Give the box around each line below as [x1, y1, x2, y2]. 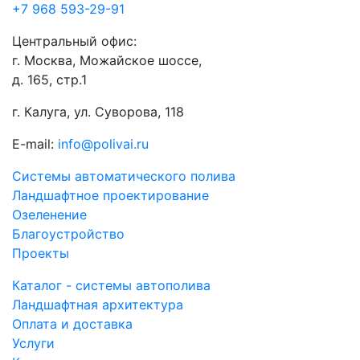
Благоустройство [12, 226, 125, 242]
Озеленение [12, 207, 87, 223]
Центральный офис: [12, 33, 137, 49]
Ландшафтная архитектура [12, 297, 183, 313]
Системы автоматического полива [12, 168, 235, 184]
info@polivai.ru [58, 136, 149, 152]
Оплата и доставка [12, 316, 133, 332]
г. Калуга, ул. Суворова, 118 [12, 104, 184, 120]
